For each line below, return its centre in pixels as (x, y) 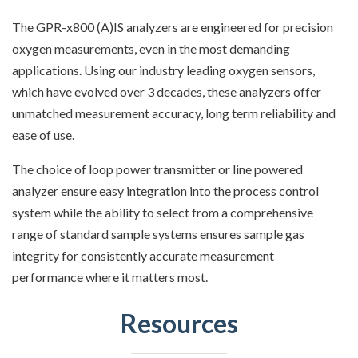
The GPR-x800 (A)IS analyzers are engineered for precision (173, 27)
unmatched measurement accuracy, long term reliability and (174, 113)
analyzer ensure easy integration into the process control (165, 191)
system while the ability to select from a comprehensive (163, 213)
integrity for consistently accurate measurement (143, 256)
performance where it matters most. (110, 277)
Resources (179, 324)
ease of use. (43, 135)
